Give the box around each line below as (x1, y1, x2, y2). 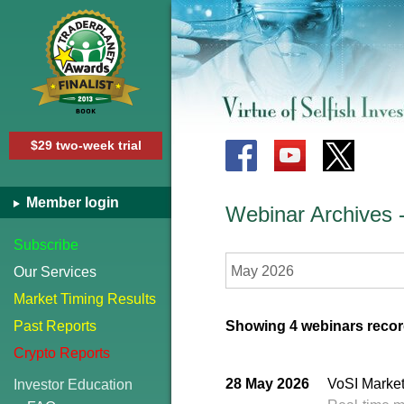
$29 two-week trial (30, 138, 142, 152)
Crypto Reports (14, 345, 110, 361)
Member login (23, 195, 119, 210)
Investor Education (14, 377, 133, 392)
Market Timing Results (14, 291, 156, 307)
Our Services (14, 264, 96, 280)
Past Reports (14, 318, 96, 334)
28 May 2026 (225, 376, 309, 391)
